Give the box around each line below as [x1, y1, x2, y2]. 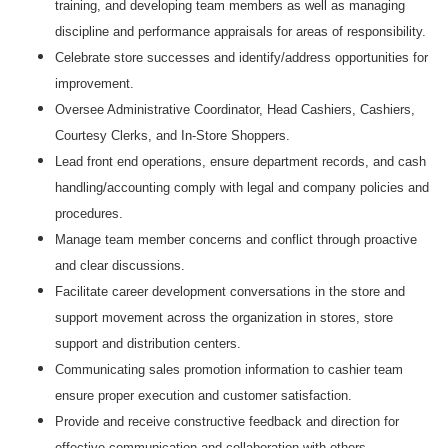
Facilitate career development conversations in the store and [55, 284, 405, 299]
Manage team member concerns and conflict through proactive [55, 232, 417, 247]
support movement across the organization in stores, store [55, 310, 393, 325]
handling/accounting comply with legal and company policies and [55, 180, 429, 195]
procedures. [55, 206, 123, 221]
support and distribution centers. [55, 336, 241, 351]
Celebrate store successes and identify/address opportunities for [55, 50, 428, 65]
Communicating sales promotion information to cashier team [55, 362, 403, 377]
